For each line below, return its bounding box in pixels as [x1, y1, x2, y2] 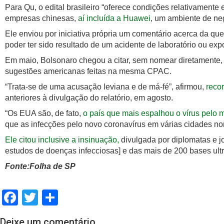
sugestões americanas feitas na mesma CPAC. [5, 67, 171, 76]
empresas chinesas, [5, 14, 78, 23]
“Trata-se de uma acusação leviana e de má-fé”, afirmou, [5, 82, 204, 91]
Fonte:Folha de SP [5, 162, 75, 171]
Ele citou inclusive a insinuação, [5, 135, 119, 144]
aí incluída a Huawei [78, 14, 150, 23]
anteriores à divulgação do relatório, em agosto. [5, 93, 173, 102]
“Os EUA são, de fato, [5, 109, 81, 118]
